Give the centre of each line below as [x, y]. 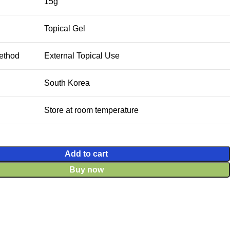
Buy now [86, 169]
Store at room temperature [91, 110]
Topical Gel [64, 28]
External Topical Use [82, 55]
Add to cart [87, 154]
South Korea [67, 83]
